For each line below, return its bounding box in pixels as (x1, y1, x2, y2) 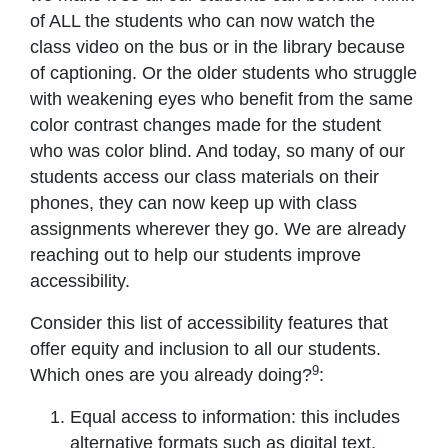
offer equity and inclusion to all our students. (30, 339, 381, 360)
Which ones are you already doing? (30, 365, 312, 386)
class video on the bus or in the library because (30, 37, 405, 58)
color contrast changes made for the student (30, 115, 381, 136)
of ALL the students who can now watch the (30, 11, 375, 32)
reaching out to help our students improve (30, 245, 361, 266)
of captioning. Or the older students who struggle (30, 63, 417, 84)
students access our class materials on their (30, 167, 379, 188)
